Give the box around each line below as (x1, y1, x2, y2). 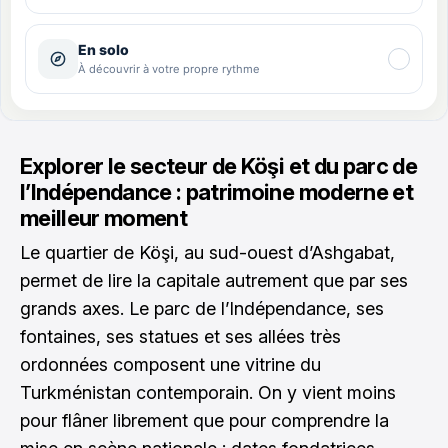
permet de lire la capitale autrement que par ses (20, 270, 408, 291)
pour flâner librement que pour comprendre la (20, 410, 389, 431)
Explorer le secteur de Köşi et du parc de (20, 153, 417, 179)
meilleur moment (20, 205, 188, 231)
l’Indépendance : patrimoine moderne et (20, 179, 413, 205)
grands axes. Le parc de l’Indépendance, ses (20, 298, 384, 319)
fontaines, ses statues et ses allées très (20, 326, 341, 347)
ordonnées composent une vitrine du (20, 354, 321, 375)
